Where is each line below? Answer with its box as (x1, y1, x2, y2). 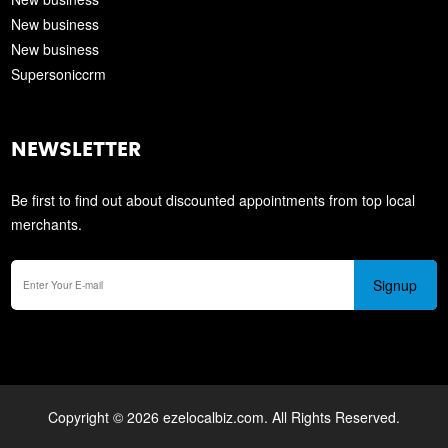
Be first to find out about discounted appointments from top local (11, 190, 416, 211)
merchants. (11, 214, 83, 235)
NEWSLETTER (11, 140, 142, 161)
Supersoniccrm (11, 64, 107, 85)
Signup (373, 274, 418, 295)
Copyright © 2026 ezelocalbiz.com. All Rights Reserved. (48, 407, 400, 428)
